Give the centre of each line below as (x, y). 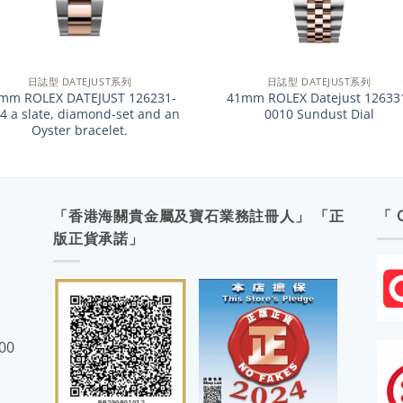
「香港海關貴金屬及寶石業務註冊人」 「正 (199, 216)
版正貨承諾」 (99, 239)
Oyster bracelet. (79, 130)
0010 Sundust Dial (319, 114)
